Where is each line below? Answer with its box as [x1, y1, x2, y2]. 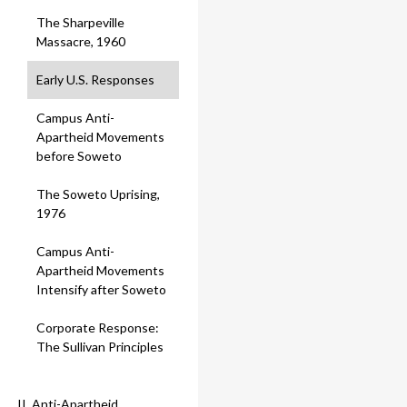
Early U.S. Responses [36, 72, 154, 88]
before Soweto [36, 148, 122, 164]
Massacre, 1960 [36, 34, 125, 50]
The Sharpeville [36, 15, 124, 31]
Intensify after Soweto [36, 282, 166, 298]
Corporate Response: [36, 320, 159, 336]
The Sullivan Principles [36, 339, 164, 355]
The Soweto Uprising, [36, 186, 160, 203]
